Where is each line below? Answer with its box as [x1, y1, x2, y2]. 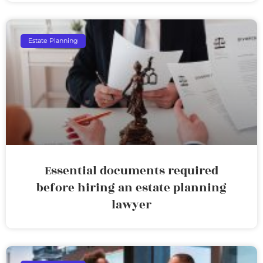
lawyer [112, 195, 151, 214]
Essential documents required [45, 161, 218, 180]
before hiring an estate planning [36, 178, 227, 197]
